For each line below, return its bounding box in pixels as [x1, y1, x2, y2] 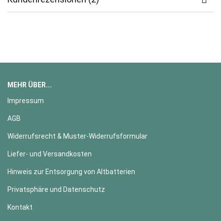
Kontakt [7, 203, 33, 212]
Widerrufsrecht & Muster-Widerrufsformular [7, 132, 147, 141]
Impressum [7, 97, 44, 105]
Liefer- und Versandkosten [7, 150, 92, 158]
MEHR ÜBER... [7, 81, 52, 89]
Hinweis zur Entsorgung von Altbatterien [7, 168, 135, 176]
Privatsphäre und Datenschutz [7, 185, 105, 194]
